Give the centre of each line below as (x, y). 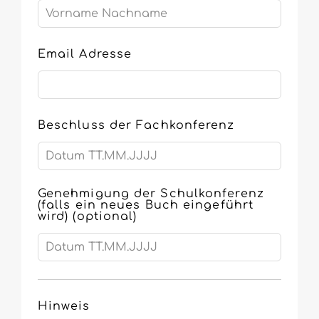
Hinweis (64, 307)
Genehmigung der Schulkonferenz (151, 194)
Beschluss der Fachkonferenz (136, 126)
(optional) (105, 217)
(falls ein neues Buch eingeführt (146, 205)
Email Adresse (85, 54)
